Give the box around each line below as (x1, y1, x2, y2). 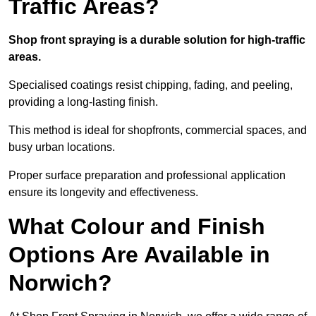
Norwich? (8, 270, 112, 296)
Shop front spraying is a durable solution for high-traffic (8, 34, 305, 47)
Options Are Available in (8, 242, 270, 268)
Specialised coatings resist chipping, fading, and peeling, (8, 79, 293, 92)
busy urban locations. (8, 141, 115, 154)
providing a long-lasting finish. (8, 96, 158, 109)
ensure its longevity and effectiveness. (8, 186, 198, 199)
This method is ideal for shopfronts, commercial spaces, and (8, 124, 307, 137)
